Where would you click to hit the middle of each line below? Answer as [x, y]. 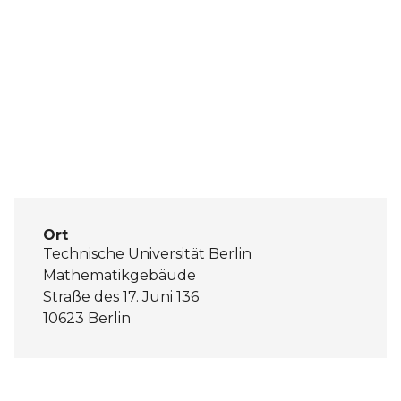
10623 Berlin [87, 319]
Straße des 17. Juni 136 [121, 297]
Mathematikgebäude [119, 276]
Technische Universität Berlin [147, 254]
